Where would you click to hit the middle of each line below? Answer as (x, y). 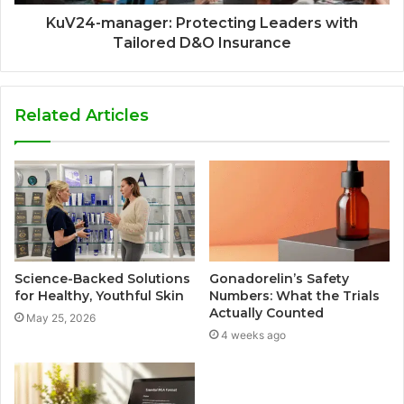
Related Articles (82, 115)
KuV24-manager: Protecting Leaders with (202, 23)
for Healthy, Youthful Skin (99, 296)
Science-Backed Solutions (102, 279)
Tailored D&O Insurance (202, 42)
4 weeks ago (253, 335)
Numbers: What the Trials (294, 296)
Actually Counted (266, 313)
